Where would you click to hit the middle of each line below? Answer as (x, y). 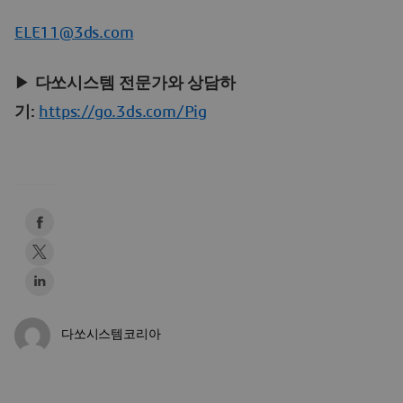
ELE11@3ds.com (74, 33)
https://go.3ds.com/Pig (123, 112)
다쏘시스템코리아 (111, 335)
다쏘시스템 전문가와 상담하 (135, 83)
